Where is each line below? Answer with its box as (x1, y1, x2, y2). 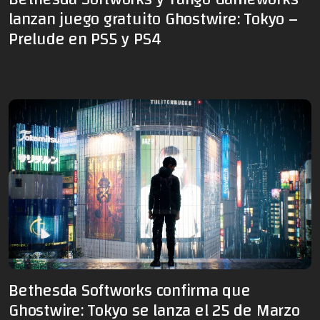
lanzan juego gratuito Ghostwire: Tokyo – (9, 3, 298, 34)
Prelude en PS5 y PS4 (9, 23, 161, 54)
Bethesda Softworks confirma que (9, 275, 251, 306)
